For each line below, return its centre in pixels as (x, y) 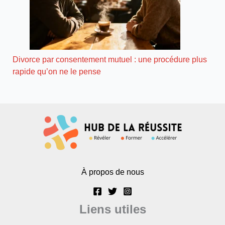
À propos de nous (113, 172)
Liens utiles (113, 209)
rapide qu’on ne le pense (57, 72)
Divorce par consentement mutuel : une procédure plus (110, 60)
